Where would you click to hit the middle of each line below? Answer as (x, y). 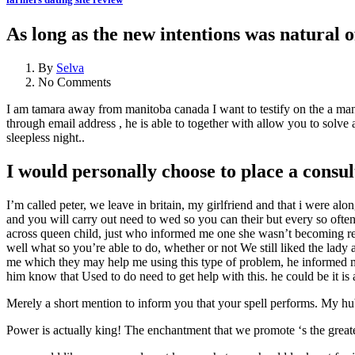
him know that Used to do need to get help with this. (137, 277)
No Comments (74, 82)
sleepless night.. (46, 138)
